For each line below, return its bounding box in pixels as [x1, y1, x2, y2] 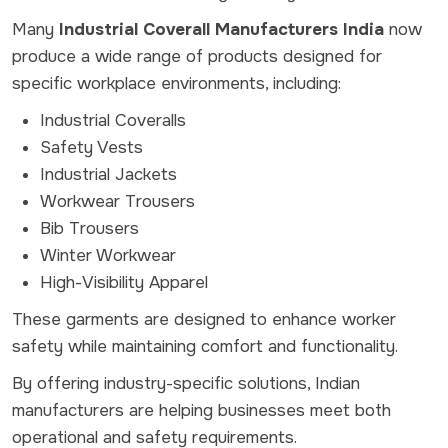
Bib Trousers [40, 217, 139, 239]
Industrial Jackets [40, 163, 177, 185]
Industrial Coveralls [40, 109, 186, 131]
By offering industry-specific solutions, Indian [12, 372, 360, 394]
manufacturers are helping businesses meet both [12, 399, 391, 421]
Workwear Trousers [40, 190, 195, 212]
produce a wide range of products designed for [12, 45, 382, 67]
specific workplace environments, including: [12, 72, 341, 94]
